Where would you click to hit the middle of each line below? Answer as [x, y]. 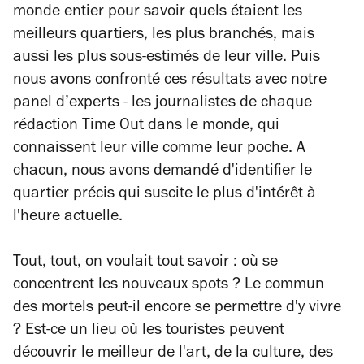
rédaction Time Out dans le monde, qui [146, 126]
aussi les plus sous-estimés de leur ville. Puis [167, 58]
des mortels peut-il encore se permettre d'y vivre [177, 308]
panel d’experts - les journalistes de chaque [162, 104]
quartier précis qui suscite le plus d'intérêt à [165, 195]
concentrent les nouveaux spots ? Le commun [169, 286]
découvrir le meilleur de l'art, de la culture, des [173, 354]
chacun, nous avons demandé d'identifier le [162, 172]
